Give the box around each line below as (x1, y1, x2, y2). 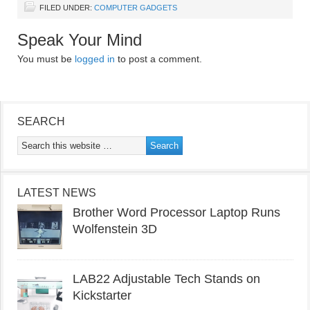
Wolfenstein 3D (73, 222, 157, 236)
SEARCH (17, 116, 65, 127)
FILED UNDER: (39, 3, 94, 12)
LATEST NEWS (17, 187, 96, 199)
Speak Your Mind (17, 30, 142, 49)
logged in (75, 53, 115, 64)
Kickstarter (73, 289, 131, 302)
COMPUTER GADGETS (94, 3, 177, 12)
